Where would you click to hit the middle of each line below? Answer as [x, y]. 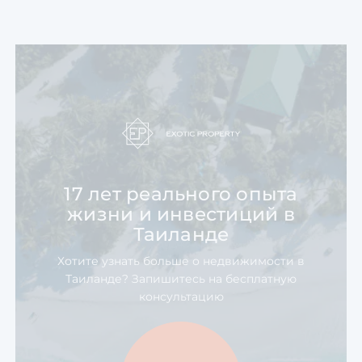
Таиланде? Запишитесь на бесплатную [181, 279]
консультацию [181, 297]
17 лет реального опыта [181, 194]
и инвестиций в [214, 214]
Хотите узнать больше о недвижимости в [181, 261]
